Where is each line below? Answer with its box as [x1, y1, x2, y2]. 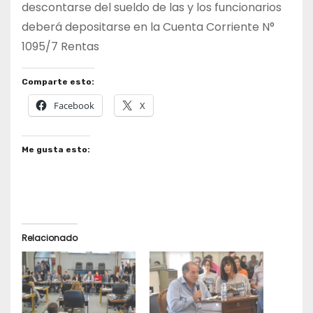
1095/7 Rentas [22, 38, 99, 55]
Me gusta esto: [22, 145, 90, 155]
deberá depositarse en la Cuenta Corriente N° [22, 19, 275, 36]
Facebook [54, 99, 94, 112]
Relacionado [22, 232, 78, 245]
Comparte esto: [22, 77, 94, 87]
